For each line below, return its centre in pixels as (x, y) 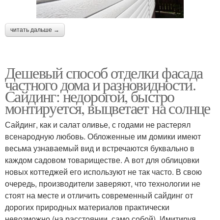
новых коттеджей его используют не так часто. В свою (103, 172)
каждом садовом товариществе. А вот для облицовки (102, 160)
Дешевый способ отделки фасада (104, 73)
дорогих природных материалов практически (87, 207)
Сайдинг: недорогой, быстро (90, 96)
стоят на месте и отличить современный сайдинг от (99, 195)
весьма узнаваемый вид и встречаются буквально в (100, 148)
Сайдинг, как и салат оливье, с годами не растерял (98, 125)
